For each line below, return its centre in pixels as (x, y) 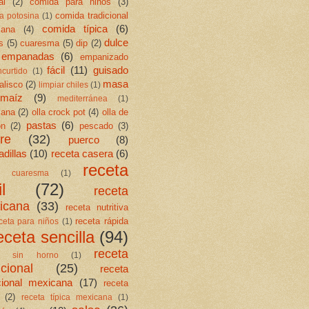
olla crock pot (59, 112)
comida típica (75, 29)
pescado (96, 126)
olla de (115, 112)
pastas (41, 125)
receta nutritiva (97, 207)
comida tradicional (92, 15)
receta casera (82, 153)
